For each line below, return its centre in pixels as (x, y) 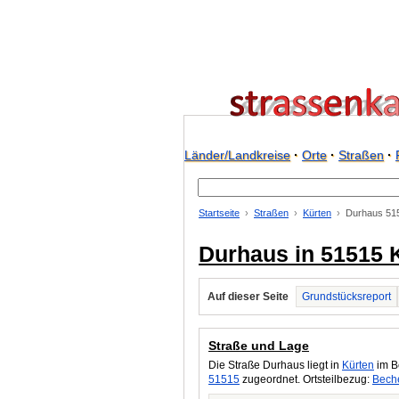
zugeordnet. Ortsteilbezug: (306, 379)
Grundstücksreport (346, 297)
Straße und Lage (259, 346)
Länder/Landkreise (237, 155)
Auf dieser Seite (248, 297)
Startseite (219, 213)
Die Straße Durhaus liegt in (275, 365)
